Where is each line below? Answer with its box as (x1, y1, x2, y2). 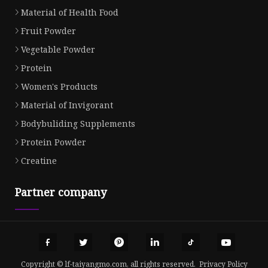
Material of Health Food (21, 7, 118, 19)
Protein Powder (21, 136, 86, 148)
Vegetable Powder (21, 44, 95, 56)
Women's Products (21, 81, 98, 93)
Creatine (21, 155, 57, 167)
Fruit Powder (21, 25, 76, 37)
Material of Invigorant (21, 99, 113, 111)
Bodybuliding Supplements (21, 118, 135, 130)
